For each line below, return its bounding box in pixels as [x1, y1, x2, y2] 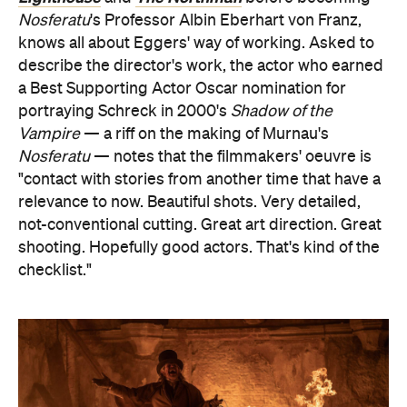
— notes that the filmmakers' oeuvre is [90, 149, 372, 165]
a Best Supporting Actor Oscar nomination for [18, 81, 346, 97]
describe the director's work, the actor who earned [18, 58, 383, 74]
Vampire [18, 126, 80, 143]
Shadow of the [231, 104, 333, 120]
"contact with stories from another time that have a [18, 172, 381, 188]
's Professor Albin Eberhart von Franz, [90, 13, 362, 29]
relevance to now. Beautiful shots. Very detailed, [18, 194, 361, 211]
